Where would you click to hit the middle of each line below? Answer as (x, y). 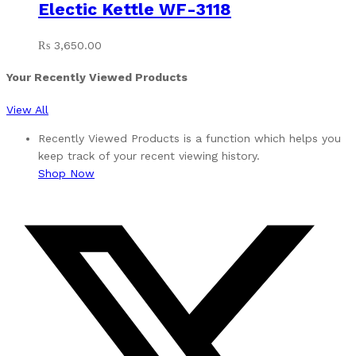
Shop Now (66, 173)
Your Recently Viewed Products (97, 77)
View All (27, 110)
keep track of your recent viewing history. (149, 156)
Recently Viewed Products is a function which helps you (190, 138)
